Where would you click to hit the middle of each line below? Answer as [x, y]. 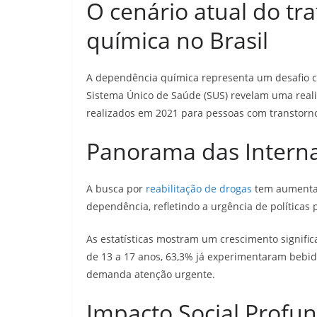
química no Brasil [177, 40]
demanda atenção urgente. [151, 275]
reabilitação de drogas [199, 189]
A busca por [116, 189]
